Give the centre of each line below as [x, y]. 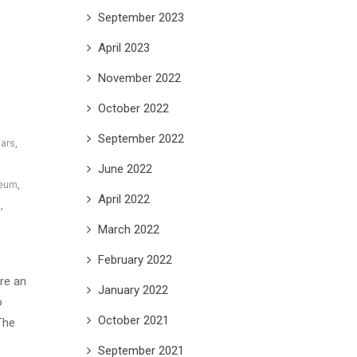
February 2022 [135, 259]
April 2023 [124, 47]
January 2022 [133, 290]
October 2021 [133, 320]
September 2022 [141, 138]
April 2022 [124, 199]
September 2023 [141, 17]
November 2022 [139, 78]
